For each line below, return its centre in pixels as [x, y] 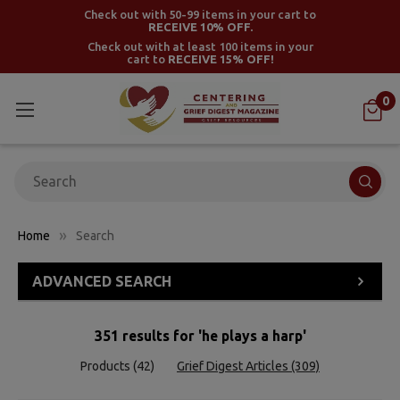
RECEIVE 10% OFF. [200, 27]
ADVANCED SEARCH [102, 281]
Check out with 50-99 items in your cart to [200, 14]
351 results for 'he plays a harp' [200, 335]
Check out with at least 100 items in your [200, 46]
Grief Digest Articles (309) [248, 366]
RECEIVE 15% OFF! [221, 59]
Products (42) [118, 366]
